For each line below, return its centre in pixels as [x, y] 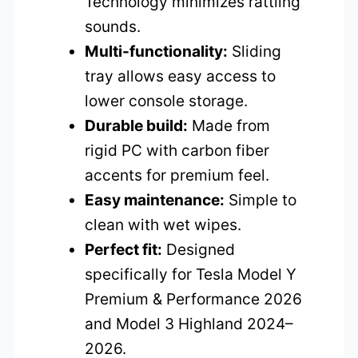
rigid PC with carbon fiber [177, 151]
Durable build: [137, 126]
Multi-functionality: [157, 52]
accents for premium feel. [177, 175]
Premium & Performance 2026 [194, 299]
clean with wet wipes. [163, 225]
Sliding [255, 52]
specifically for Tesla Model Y [191, 274]
